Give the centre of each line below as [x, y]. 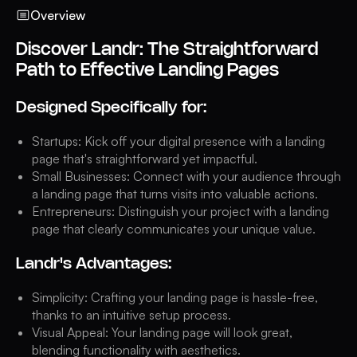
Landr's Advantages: [94, 265]
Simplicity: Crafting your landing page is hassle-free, [175, 298]
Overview [58, 16]
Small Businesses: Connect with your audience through [186, 177]
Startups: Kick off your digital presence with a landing [178, 141]
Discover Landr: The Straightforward [167, 51]
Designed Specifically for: [111, 108]
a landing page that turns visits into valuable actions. [175, 194]
